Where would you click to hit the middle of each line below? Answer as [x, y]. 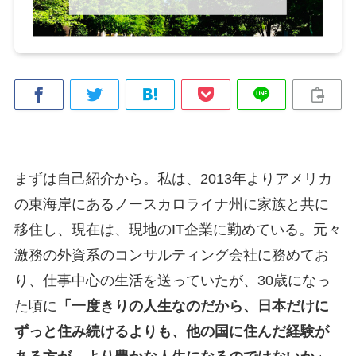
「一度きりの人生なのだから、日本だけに [193, 306]
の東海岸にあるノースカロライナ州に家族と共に [171, 205]
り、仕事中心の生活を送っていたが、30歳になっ [172, 281]
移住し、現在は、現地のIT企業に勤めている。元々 [178, 230]
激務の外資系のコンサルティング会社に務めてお [171, 255]
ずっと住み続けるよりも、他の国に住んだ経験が [171, 332]
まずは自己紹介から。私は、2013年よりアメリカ [173, 179]
